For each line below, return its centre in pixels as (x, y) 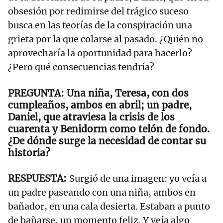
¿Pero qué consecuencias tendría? (81, 67)
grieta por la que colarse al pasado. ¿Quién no (106, 39)
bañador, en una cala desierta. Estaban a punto (109, 207)
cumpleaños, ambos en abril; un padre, (100, 105)
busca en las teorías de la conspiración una (100, 25)
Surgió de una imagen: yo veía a (138, 179)
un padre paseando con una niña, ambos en (102, 193)
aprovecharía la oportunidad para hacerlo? (100, 53)
